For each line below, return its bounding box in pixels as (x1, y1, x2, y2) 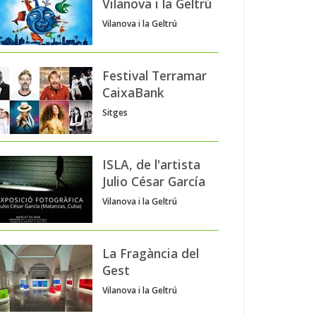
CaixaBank (102, 83, 164, 101)
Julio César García (102, 172, 205, 190)
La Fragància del (102, 244, 199, 262)
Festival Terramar (102, 66, 207, 84)
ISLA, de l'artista (102, 155, 200, 173)
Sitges (102, 106, 128, 119)
